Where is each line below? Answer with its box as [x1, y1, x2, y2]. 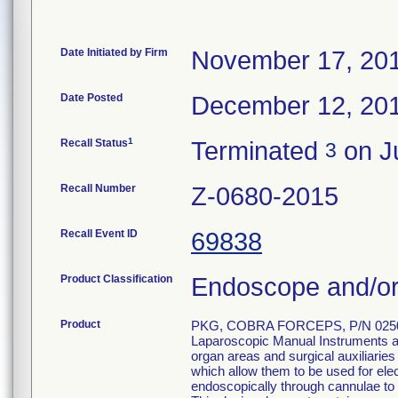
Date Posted [60, 92, 123, 104]
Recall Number [60, 182, 136, 195]
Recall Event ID [60, 227, 138, 240]
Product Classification [60, 273, 172, 285]
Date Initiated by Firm [60, 46, 168, 59]
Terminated [191, 137, 325, 165]
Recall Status [60, 137, 128, 149]
